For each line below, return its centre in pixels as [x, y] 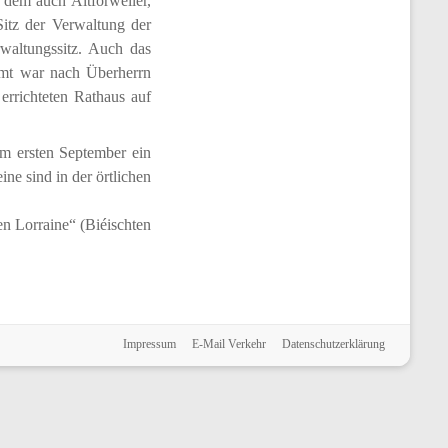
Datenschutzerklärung [333, 344]
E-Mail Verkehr [229, 344]
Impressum [149, 344]
